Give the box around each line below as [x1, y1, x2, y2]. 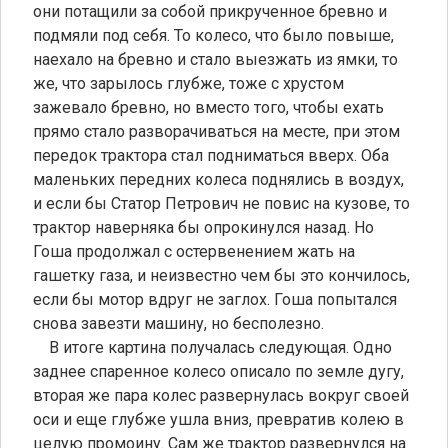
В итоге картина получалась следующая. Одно [33, 337, 392, 357]
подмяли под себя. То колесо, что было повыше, [33, 25, 394, 45]
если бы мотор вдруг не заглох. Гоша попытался [33, 289, 397, 309]
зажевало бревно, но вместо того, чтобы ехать [33, 97, 384, 117]
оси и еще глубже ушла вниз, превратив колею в [33, 409, 404, 429]
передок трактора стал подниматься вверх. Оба [33, 145, 389, 165]
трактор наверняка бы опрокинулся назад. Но [33, 217, 374, 237]
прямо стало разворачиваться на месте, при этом [33, 121, 400, 141]
